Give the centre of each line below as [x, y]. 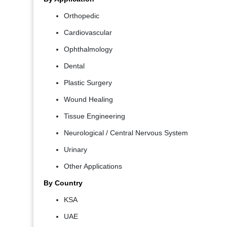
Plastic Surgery [88, 83]
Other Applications [93, 166]
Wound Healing [88, 100]
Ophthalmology [88, 49]
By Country [63, 183]
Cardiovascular [88, 33]
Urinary [75, 150]
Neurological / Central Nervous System [126, 133]
